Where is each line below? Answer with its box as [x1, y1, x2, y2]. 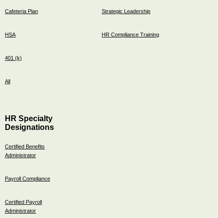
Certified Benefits [5, 143, 45, 149]
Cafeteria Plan [5, 8, 38, 14]
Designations [5, 123, 54, 131]
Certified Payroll [5, 199, 42, 205]
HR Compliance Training [102, 31, 159, 37]
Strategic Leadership [102, 8, 150, 14]
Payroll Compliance [5, 175, 50, 182]
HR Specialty [5, 114, 53, 123]
